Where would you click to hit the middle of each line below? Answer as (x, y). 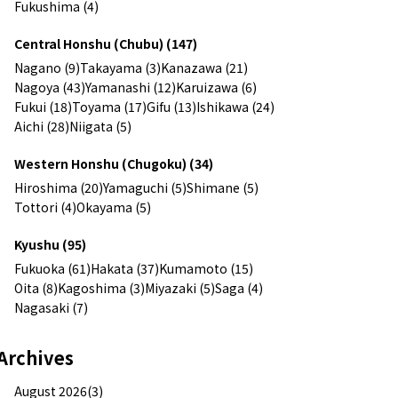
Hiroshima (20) (59, 187)
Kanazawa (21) (204, 67)
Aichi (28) (42, 126)
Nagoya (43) (50, 87)
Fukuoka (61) (52, 268)
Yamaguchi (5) (145, 187)
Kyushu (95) (50, 244)
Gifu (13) (171, 106)
